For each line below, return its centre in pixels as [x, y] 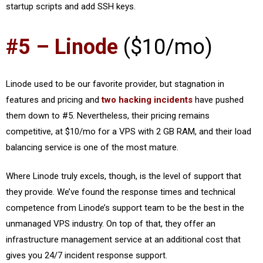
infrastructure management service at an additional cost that [123, 240]
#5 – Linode [62, 47]
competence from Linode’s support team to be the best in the [125, 208]
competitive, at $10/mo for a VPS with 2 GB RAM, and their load [129, 131]
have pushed [218, 100]
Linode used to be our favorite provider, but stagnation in [115, 84]
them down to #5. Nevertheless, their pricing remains [108, 115]
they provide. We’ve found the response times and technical [121, 192]
